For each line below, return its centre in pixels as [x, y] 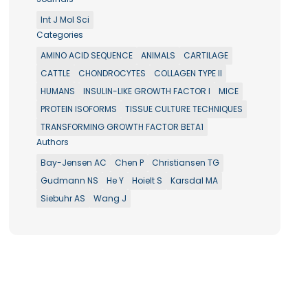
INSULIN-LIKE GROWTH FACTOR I [147, 91]
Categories [60, 35]
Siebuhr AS [63, 198]
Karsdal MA [195, 180]
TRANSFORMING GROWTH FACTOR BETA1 [122, 127]
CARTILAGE [206, 55]
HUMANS [58, 91]
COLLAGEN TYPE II [188, 73]
